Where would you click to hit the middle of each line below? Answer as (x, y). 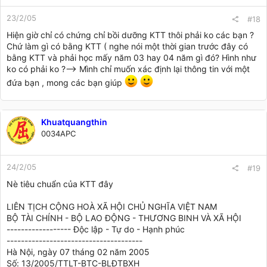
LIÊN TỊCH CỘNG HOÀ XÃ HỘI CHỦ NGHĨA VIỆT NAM (112, 206)
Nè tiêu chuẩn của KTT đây (60, 184)
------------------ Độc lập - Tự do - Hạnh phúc (96, 229)
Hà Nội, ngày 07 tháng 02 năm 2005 (78, 252)
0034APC (58, 133)
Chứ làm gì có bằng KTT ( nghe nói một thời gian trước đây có (127, 46)
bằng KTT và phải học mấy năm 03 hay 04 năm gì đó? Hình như (131, 57)
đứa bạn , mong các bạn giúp (66, 82)
